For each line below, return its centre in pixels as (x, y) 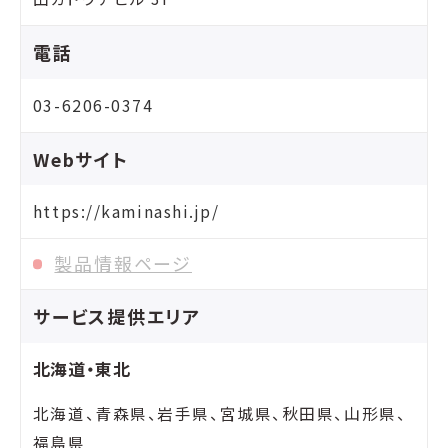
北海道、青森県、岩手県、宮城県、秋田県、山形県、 (219, 413)
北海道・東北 (81, 369)
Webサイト (80, 158)
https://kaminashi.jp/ (126, 211)
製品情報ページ (123, 263)
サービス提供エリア (117, 316)
